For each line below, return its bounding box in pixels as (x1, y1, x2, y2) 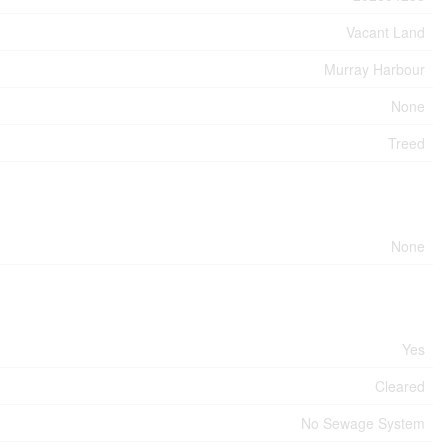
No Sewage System (301, 412, 425, 433)
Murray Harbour (324, 58, 425, 79)
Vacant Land (346, 21, 425, 42)
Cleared (375, 375, 425, 396)
